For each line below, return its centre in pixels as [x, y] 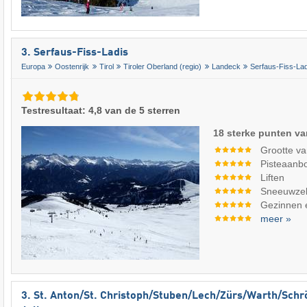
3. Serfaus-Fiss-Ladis [75, 53]
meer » [276, 218]
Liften [273, 177]
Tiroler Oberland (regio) [163, 66]
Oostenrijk [72, 66]
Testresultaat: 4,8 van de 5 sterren [101, 110]
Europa [33, 66]
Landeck [226, 66]
